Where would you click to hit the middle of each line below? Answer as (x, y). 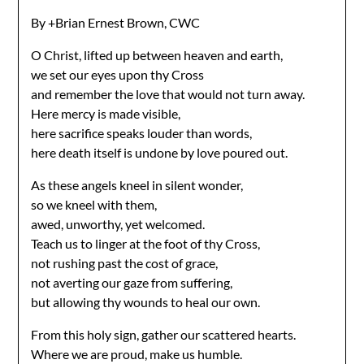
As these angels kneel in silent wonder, (137, 184)
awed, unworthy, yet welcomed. (118, 223)
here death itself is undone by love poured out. (160, 152)
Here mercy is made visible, (106, 113)
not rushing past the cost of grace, (125, 262)
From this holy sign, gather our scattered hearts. (164, 334)
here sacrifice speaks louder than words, (142, 132)
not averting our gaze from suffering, (132, 282)
